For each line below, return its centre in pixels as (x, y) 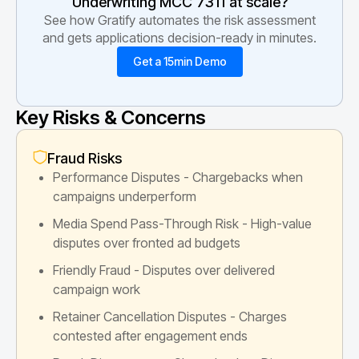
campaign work (97, 289)
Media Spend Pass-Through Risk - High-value (182, 223)
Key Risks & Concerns (111, 117)
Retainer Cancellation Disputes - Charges (170, 316)
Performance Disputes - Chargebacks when (178, 177)
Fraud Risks (85, 158)
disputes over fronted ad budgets (147, 242)
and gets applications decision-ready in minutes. (179, 37)
